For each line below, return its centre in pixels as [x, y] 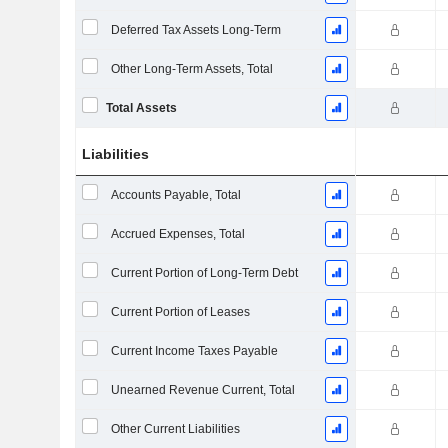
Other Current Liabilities [175, 429]
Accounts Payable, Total [175, 195]
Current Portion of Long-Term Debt [204, 273]
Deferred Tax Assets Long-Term [195, 30]
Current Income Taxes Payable [194, 351]
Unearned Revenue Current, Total [202, 390]
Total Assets [141, 108]
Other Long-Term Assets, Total [191, 69]
